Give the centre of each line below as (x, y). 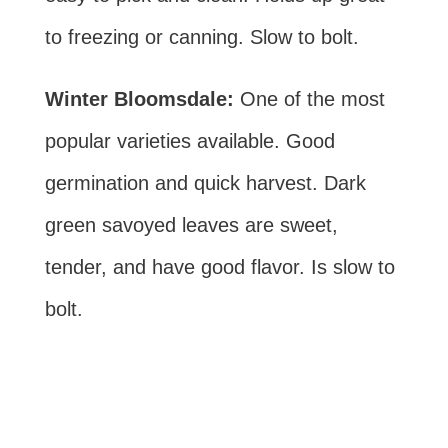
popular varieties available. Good (189, 140)
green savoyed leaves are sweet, (191, 224)
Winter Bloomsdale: (142, 98)
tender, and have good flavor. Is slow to (219, 266)
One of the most (312, 98)
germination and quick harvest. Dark (205, 182)
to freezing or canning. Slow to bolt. (201, 36)
